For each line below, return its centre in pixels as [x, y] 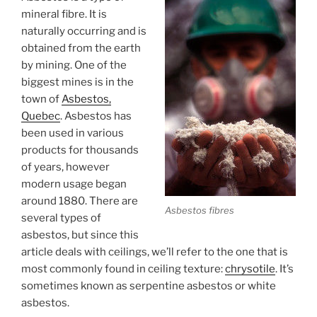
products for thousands [80, 150]
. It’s [284, 269]
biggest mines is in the [77, 82]
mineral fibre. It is [64, 14]
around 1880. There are [80, 201]
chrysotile [250, 269]
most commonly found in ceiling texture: [123, 269]
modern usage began [74, 184]
